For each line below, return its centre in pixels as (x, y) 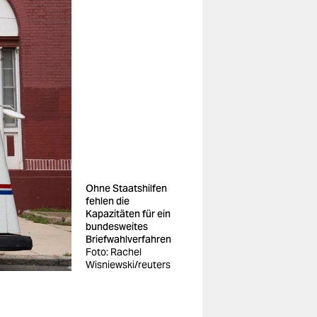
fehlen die (108, 201)
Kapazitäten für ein (128, 214)
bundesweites (117, 226)
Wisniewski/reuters (128, 265)
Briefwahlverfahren (128, 239)
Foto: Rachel (114, 252)
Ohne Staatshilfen (126, 188)
